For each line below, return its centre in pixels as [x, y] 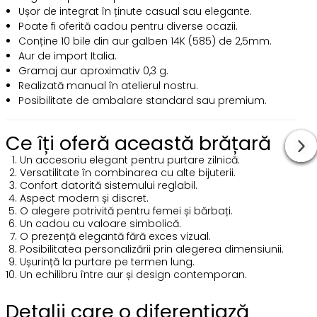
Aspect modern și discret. [84, 198]
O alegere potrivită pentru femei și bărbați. [126, 211]
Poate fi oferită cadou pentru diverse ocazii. [128, 26]
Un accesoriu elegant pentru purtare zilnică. [129, 160]
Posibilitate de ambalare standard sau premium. [142, 100]
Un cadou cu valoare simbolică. [100, 224]
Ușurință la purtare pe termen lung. [107, 262]
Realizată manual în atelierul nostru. [108, 86]
